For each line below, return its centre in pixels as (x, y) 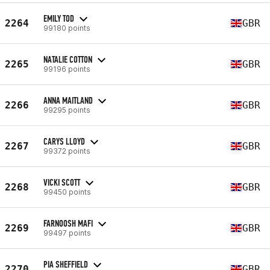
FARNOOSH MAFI (68, 223)
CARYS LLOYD (64, 141)
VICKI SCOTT (62, 182)
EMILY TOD (59, 18)
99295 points (67, 110)
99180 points (67, 28)
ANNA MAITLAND (68, 100)
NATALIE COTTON (68, 59)
